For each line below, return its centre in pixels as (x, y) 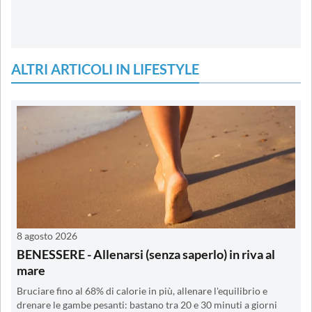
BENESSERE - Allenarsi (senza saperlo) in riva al (146, 254)
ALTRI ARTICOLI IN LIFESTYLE (105, 69)
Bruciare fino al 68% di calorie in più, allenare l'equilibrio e (142, 291)
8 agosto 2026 (47, 235)
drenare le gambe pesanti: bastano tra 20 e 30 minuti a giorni (147, 305)
